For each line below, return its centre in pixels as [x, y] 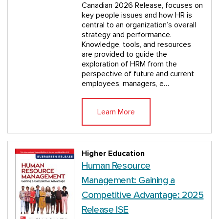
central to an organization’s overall [139, 25]
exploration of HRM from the [130, 64]
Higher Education [113, 153]
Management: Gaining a [128, 180]
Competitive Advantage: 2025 [143, 195]
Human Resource [116, 166]
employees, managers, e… [126, 84]
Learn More [116, 112]
